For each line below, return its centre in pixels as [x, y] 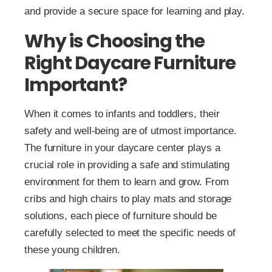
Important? [76, 85]
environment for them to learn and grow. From [127, 182]
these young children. [72, 250]
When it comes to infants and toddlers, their [122, 114]
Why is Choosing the [114, 41]
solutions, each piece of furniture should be [121, 216]
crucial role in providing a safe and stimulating [127, 165]
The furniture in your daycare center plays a [122, 148]
